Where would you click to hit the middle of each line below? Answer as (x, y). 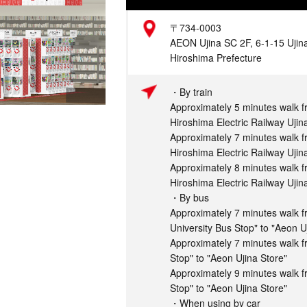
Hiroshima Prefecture (216, 58)
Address (84, 27)
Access (81, 92)
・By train (191, 92)
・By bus (189, 197)
